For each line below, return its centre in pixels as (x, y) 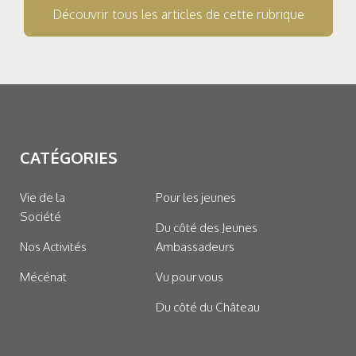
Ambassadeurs (195, 247)
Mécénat (44, 277)
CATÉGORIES (69, 158)
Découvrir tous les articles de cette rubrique (178, 15)
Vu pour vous (189, 277)
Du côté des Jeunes (206, 228)
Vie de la (43, 198)
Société (41, 217)
